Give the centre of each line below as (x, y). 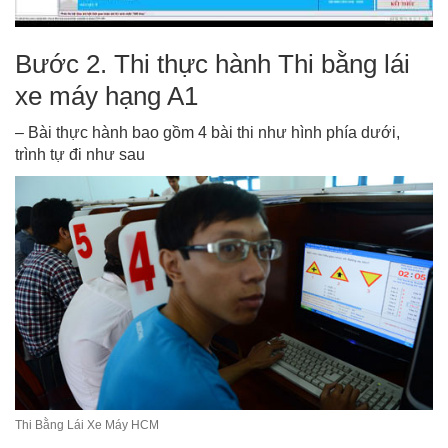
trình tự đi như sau (80, 154)
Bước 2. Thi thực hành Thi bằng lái (212, 63)
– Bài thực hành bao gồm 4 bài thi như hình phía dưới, (207, 132)
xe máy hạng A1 (106, 95)
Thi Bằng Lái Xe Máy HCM (87, 425)
